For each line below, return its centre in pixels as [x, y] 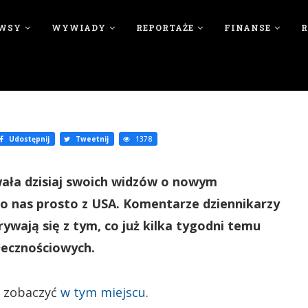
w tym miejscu [103, 292]
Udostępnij [28, 139]
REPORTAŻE [165, 27]
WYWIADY [78, 27]
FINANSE [247, 27]
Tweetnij [91, 139]
